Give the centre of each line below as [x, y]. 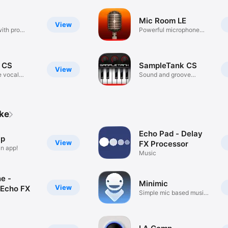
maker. [149, 200]
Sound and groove [165, 74]
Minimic [154, 183]
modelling [153, 37]
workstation [156, 82]
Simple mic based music [173, 192]
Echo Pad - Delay [171, 133]
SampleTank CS [168, 65]
